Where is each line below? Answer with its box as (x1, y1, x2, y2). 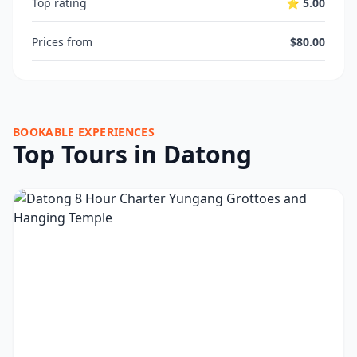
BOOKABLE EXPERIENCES (13, 124, 155, 139)
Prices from (32, 34, 92, 49)
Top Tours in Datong (13, 138, 252, 171)
